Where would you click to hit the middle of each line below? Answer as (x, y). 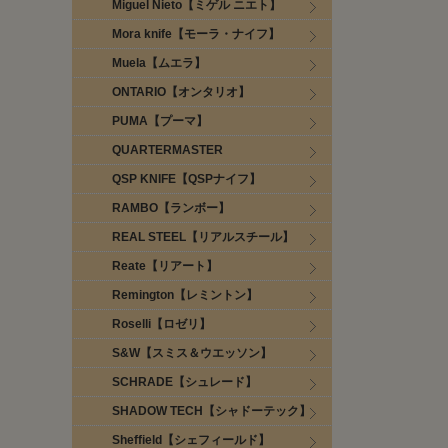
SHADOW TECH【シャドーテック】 (211, 411)
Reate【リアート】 (165, 266)
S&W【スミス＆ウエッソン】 (192, 353)
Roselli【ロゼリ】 (161, 324)
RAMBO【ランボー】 (171, 208)
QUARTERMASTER (167, 150)
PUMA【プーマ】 (160, 121)
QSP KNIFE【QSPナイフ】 (186, 179)
